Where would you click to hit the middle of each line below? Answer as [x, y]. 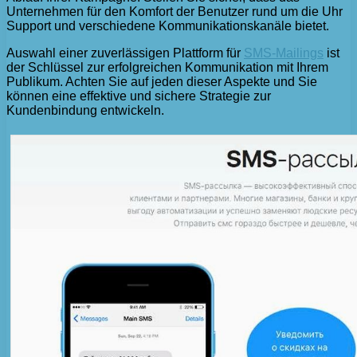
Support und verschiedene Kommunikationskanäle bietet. [168, 26]
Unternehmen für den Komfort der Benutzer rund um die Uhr [175, 12]
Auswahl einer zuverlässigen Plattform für [125, 53]
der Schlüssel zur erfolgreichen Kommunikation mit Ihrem [167, 68]
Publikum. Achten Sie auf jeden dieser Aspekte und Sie [162, 82]
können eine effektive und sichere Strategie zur [139, 96]
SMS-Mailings [284, 53]
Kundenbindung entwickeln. [85, 111]
